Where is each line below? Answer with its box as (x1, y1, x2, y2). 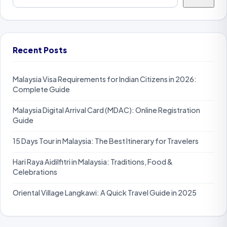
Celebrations (13, 167, 57, 177)
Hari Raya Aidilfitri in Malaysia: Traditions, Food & (13, 157, 173, 167)
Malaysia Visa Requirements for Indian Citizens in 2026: (13, 74, 197, 84)
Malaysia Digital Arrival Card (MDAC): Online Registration (13, 105, 200, 115)
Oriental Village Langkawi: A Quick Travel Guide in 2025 (13, 188, 197, 198)
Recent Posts (13, 45, 67, 55)
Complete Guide (13, 85, 70, 94)
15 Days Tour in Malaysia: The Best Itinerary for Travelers (13, 136, 199, 146)
